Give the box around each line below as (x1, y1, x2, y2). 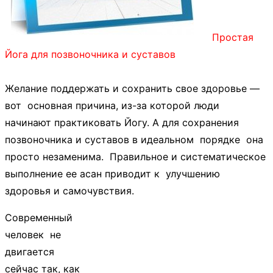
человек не (5, 229, 61, 241)
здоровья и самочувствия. (5, 185, 134, 197)
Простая (212, 31, 253, 44)
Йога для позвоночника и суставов (5, 48, 182, 61)
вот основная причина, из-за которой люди (5, 99, 219, 112)
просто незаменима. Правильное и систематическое (5, 151, 266, 163)
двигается (5, 246, 54, 258)
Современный (5, 211, 73, 224)
